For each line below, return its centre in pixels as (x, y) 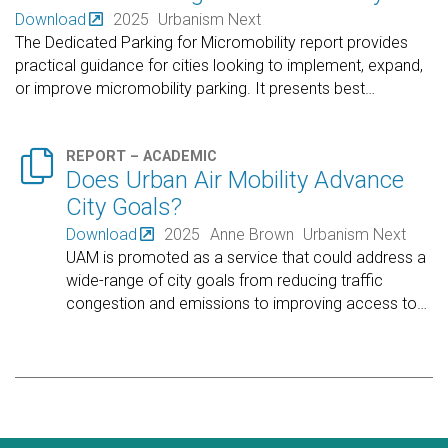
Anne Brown (251, 234)
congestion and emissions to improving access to (242, 303)
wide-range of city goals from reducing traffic (225, 280)
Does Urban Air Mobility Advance (235, 179)
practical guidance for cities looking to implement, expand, (219, 66)
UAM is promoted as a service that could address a (246, 257)
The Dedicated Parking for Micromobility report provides (211, 43)
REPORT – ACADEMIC (142, 156)
